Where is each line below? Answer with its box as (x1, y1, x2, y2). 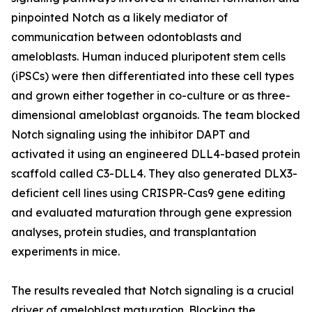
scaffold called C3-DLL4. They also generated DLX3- (11, 166, 297, 181)
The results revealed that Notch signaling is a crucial (11, 283, 294, 298)
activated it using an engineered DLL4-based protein (11, 147, 300, 162)
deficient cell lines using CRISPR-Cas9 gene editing (11, 186, 286, 201)
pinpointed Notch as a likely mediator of (11, 10, 228, 25)
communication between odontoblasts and (11, 30, 242, 45)
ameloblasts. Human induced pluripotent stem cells (11, 49, 286, 64)
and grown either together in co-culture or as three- (11, 88, 290, 103)
